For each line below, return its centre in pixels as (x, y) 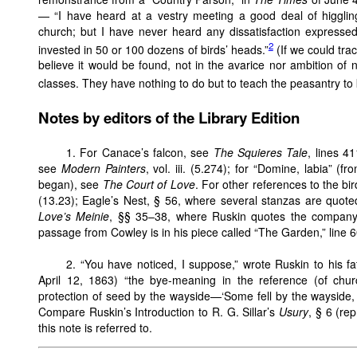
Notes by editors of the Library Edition (169, 117)
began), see (71, 184)
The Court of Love (149, 184)
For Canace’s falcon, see (145, 152)
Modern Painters (103, 168)
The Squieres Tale (261, 152)
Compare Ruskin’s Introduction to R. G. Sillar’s (159, 311)
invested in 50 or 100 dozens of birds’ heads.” (153, 49)
